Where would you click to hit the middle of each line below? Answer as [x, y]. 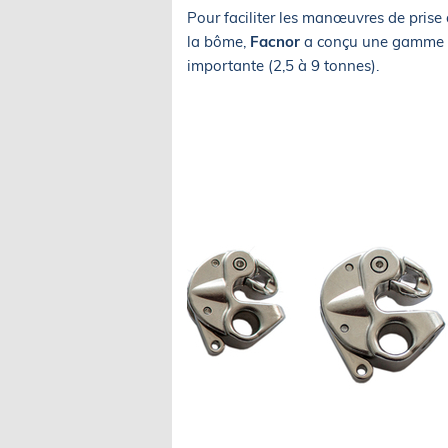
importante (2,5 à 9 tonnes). [283, 65]
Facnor [275, 41]
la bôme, [218, 41]
